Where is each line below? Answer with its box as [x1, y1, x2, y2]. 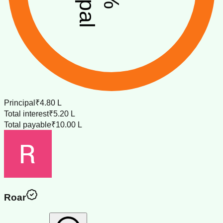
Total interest [4, 109, 49, 118]
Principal [4, 98, 35, 107]
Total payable [4, 120, 51, 129]
